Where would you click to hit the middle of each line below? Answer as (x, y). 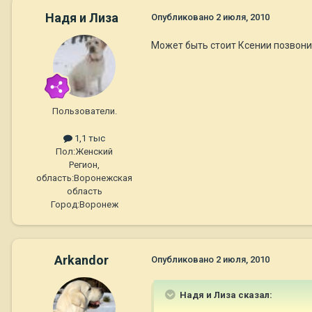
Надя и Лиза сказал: (225, 295)
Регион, (84, 165)
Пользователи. (84, 111)
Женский (94, 152)
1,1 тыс (89, 138)
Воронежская (103, 178)
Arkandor (81, 260)
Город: (65, 205)
